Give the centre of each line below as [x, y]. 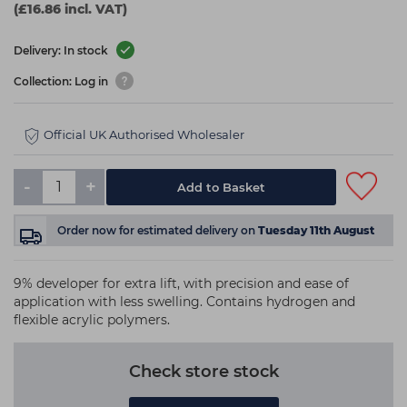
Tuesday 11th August [316, 230]
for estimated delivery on [189, 230]
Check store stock [203, 371]
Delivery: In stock [62, 51]
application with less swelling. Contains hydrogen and [184, 301]
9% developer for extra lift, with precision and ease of [181, 283]
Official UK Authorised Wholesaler [144, 134]
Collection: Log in [62, 82]
